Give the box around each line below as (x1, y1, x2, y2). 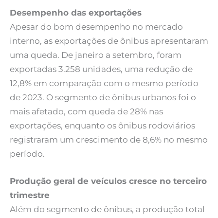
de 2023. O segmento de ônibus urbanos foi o (10, 92, 196, 103)
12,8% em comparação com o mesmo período (10, 78, 199, 89)
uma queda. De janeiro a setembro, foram (10, 50, 182, 60)
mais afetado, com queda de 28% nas (10, 107, 163, 117)
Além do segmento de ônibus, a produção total (10, 204, 205, 215)
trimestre (10, 190, 50, 200)
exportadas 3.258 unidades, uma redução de (10, 64, 193, 74)
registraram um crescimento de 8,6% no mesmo (10, 135, 208, 145)
